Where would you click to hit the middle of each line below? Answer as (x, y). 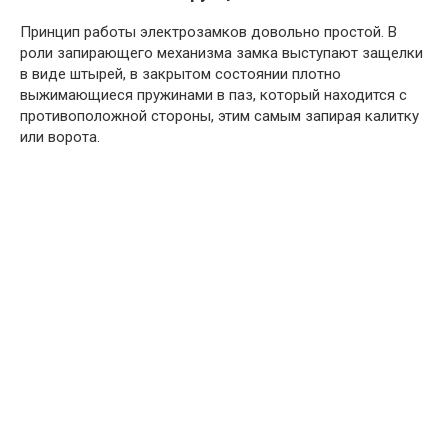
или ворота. (60, 136)
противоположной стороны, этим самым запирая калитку (219, 115)
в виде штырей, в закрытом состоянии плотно (180, 73)
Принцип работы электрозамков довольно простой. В (208, 31)
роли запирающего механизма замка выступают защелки (221, 52)
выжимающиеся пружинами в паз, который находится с (213, 94)
